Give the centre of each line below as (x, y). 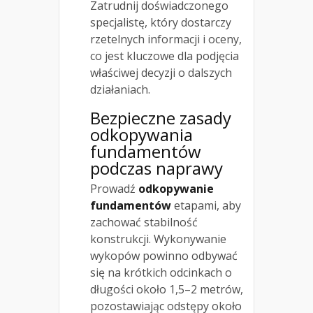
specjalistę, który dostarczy (161, 23)
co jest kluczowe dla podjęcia (165, 56)
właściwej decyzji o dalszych (161, 73)
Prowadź (114, 189)
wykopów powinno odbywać (164, 256)
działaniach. (120, 90)
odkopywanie (176, 189)
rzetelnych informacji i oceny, (166, 39)
